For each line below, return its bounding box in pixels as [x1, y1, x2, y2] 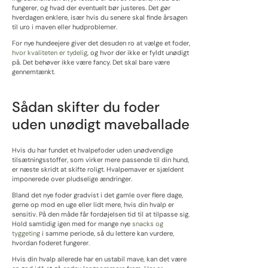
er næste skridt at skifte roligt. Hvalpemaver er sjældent [12, 165, 184, 174]
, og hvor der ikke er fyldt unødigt [87, 48, 189, 57]
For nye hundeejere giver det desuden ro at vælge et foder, [12, 39, 190, 48]
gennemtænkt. [12, 68, 55, 77]
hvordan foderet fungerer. [12, 239, 90, 248]
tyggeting [12, 229, 40, 238]
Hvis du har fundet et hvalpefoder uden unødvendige [12, 146, 173, 155]
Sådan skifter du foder [12, 97, 160, 116]
